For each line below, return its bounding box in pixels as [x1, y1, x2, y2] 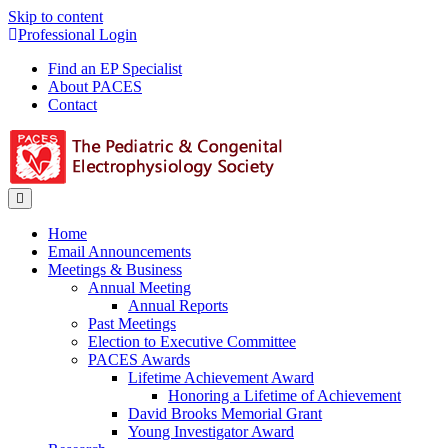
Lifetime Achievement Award [128, 369, 314, 386]
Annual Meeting [88, 279, 191, 296]
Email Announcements [48, 243, 191, 260]
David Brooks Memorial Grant [128, 405, 322, 422]
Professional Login [18, 26, 137, 43]
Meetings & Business [48, 261, 182, 278]
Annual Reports [128, 297, 228, 314]
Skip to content [8, 8, 103, 25]
